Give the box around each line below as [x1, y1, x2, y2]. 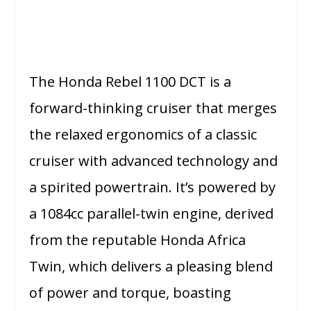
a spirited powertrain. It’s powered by [29, 178, 276, 197]
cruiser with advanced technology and [29, 151, 278, 171]
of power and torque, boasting [29, 283, 232, 303]
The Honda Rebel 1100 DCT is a [29, 72, 232, 92]
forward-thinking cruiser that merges [29, 99, 278, 118]
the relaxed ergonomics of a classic [29, 125, 258, 144]
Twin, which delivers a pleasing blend [29, 257, 274, 276]
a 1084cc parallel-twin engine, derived [29, 204, 274, 224]
